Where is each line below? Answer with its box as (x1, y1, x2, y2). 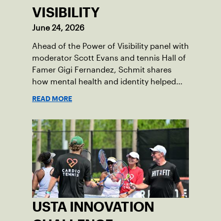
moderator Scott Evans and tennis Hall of (32, 53, 186, 62)
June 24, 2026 (32, 23, 84, 32)
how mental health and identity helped (32, 77, 176, 86)
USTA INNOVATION (32, 201, 154, 212)
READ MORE (32, 96, 72, 101)
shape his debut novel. (32, 89, 117, 98)
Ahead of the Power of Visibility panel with (32, 41, 189, 50)
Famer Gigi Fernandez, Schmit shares (32, 65, 172, 74)
